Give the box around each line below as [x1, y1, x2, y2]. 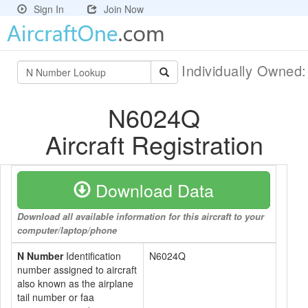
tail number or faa [17, 290, 94, 304]
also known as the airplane [17, 276, 133, 290]
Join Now [104, 2, 144, 16]
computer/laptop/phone [17, 223, 117, 236]
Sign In [34, 2, 64, 16]
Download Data [91, 177, 214, 202]
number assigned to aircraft [17, 263, 137, 276]
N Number [17, 249, 63, 263]
